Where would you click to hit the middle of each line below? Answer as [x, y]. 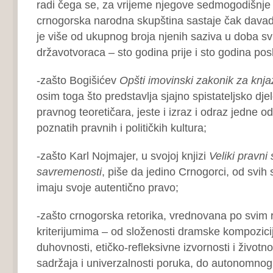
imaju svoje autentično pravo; [107, 187]
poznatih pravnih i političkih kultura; [121, 128]
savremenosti [69, 172]
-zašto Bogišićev [78, 80]
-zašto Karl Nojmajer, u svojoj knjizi [122, 156]
